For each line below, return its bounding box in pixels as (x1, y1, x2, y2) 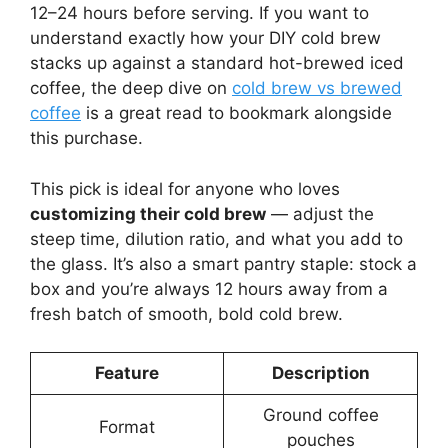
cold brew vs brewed (232, 78, 402, 99)
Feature (95, 363, 159, 384)
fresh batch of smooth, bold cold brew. (30, 303, 343, 324)
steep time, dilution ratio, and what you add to (30, 228, 403, 249)
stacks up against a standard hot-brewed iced (30, 53, 404, 74)
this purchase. (30, 128, 143, 149)
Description (271, 363, 370, 384)
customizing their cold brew (30, 203, 266, 224)
